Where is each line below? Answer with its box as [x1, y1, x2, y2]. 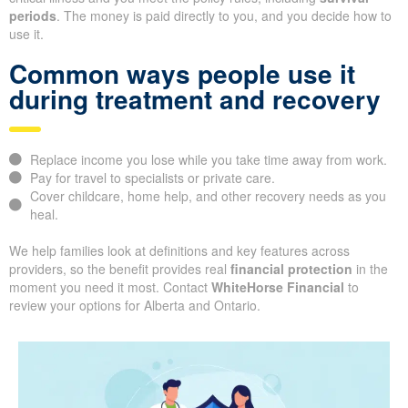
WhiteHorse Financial [211, 278, 344, 297]
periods [9, 6, 56, 25]
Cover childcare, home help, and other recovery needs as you [29, 187, 386, 206]
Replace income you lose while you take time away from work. [29, 150, 387, 169]
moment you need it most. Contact [9, 278, 211, 297]
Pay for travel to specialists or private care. [29, 168, 275, 188]
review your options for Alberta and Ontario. [9, 296, 260, 315]
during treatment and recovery [9, 80, 381, 118]
